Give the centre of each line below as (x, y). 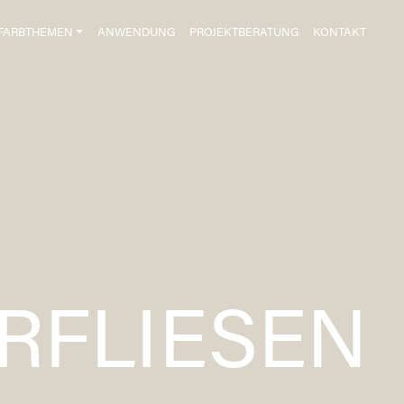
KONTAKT (339, 33)
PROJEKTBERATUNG (243, 33)
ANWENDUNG (136, 33)
